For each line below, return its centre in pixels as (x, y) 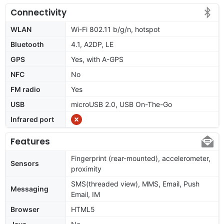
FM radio (25, 89)
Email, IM (85, 194)
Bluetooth (27, 44)
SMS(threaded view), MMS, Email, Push (135, 183)
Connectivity (38, 12)
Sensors (25, 163)
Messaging (29, 188)
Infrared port (32, 119)
